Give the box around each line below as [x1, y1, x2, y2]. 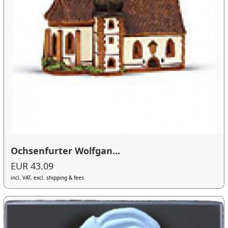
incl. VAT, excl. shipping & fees [11, 174, 84, 181]
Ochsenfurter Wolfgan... [11, 145, 121, 157]
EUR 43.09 [11, 159, 54, 172]
